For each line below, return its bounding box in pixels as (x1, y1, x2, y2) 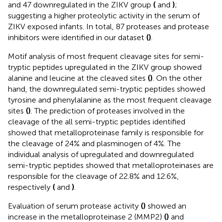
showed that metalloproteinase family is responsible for (8, 127, 204, 137)
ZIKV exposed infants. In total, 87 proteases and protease (8, 21, 209, 31)
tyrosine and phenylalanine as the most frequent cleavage (8, 95, 212, 105)
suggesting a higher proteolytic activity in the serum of (8, 10, 200, 20)
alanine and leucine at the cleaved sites (8, 73, 148, 83)
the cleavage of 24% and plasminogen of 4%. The (8, 138, 181, 148)
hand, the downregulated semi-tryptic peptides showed (8, 84, 205, 94)
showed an (146, 201, 186, 211)
